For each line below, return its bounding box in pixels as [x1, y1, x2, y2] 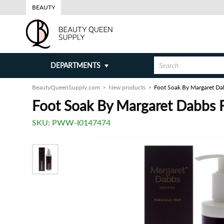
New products [108, 83, 145, 91]
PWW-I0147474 [52, 117, 110, 127]
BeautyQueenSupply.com [32, 83, 100, 91]
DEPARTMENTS [50, 61, 100, 69]
